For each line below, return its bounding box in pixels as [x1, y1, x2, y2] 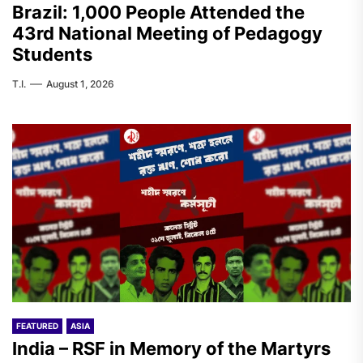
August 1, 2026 [46, 78, 114, 90]
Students [12, 44, 92, 65]
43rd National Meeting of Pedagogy [12, 23, 322, 44]
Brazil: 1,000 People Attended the [12, 2, 305, 23]
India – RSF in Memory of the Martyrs [12, 338, 331, 359]
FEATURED [16, 321, 58, 331]
